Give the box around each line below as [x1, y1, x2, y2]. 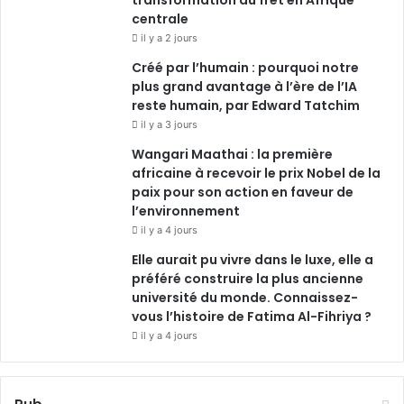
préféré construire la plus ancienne [132, 269, 363, 288]
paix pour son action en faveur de [132, 182, 353, 201]
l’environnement [132, 201, 240, 220]
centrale [132, 9, 188, 28]
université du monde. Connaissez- [132, 288, 358, 307]
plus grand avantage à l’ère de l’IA [132, 77, 357, 96]
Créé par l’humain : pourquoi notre [132, 58, 359, 77]
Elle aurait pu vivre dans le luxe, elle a [132, 250, 373, 269]
